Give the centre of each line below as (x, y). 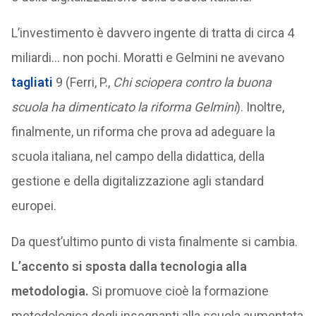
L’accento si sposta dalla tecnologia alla (129, 266)
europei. (34, 206)
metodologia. (51, 291)
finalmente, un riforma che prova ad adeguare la (143, 132)
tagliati (33, 82)
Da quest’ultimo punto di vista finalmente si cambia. (154, 242)
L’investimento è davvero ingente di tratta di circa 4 (152, 33)
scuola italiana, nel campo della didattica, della (138, 156)
